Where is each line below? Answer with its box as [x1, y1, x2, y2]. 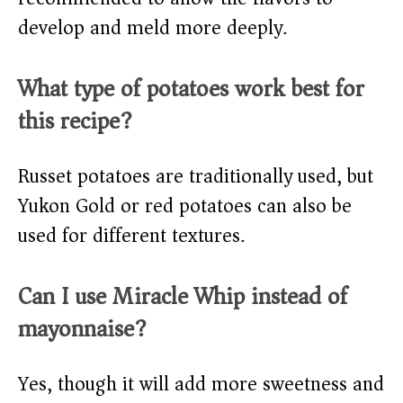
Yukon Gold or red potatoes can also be [18, 189, 352, 224]
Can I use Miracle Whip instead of [18, 276, 347, 318]
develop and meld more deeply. [18, 11, 287, 46]
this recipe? [18, 101, 132, 142]
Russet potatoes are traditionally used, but [18, 159, 373, 194]
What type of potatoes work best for [18, 68, 364, 110]
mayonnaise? [18, 309, 147, 350]
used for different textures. [18, 219, 245, 254]
